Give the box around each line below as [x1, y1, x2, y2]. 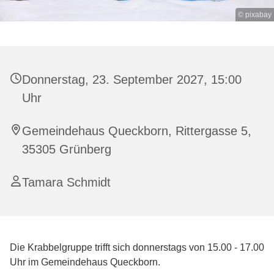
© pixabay [238, 10, 272, 20]
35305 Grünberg [22, 143, 111, 157]
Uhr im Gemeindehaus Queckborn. [10, 257, 160, 268]
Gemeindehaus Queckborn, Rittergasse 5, [22, 124, 251, 138]
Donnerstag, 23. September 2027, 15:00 [22, 73, 242, 87]
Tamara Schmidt [22, 176, 111, 190]
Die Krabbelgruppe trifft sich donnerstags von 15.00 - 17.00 [10, 242, 264, 253]
